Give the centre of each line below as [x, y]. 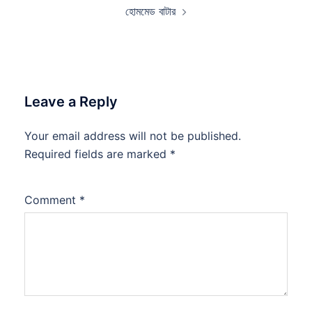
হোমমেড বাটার [150, 11]
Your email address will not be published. [133, 135]
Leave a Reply [71, 101]
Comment [52, 200]
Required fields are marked [97, 154]
